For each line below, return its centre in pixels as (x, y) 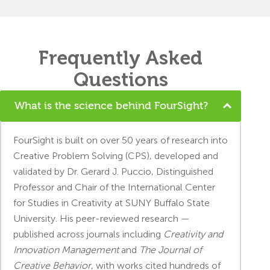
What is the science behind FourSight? (111, 105)
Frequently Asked (121, 58)
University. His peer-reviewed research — (102, 218)
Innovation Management (66, 250)
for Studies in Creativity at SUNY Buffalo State (111, 202)
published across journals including (88, 234)
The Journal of (171, 250)
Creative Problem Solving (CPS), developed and (116, 155)
